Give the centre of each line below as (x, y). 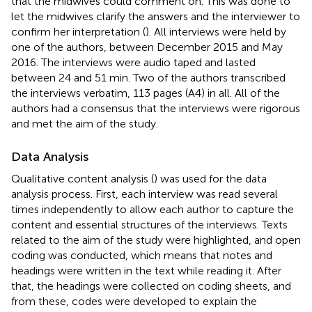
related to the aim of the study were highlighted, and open (156, 240)
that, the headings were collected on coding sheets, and (151, 286)
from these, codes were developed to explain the (134, 301)
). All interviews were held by (216, 31)
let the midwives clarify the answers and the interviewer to (156, 16)
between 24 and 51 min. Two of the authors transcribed (148, 77)
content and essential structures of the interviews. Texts (149, 224)
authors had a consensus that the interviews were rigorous (156, 108)
